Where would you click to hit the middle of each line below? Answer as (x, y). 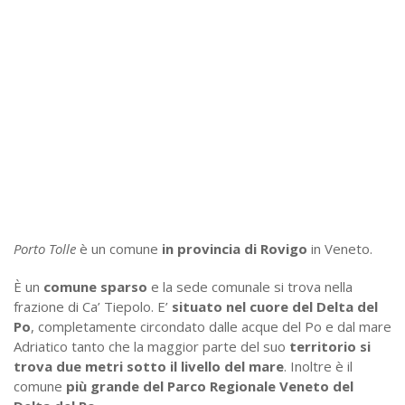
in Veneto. (340, 249)
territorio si (330, 346)
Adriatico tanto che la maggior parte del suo (151, 346)
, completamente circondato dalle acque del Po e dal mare (211, 326)
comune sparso (95, 287)
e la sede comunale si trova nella (250, 287)
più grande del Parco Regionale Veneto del (210, 386)
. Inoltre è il (318, 366)
